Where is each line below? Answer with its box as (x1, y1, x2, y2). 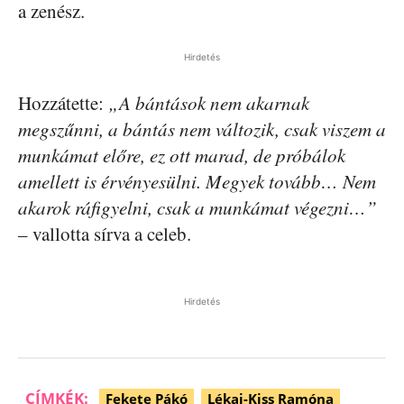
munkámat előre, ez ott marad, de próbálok (18, 142, 345, 168)
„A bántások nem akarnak (108, 89, 309, 115)
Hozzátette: (18, 89, 108, 115)
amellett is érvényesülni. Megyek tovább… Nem (18, 168, 376, 194)
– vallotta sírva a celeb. (18, 220, 191, 246)
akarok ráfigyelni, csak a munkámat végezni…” (18, 194, 377, 220)
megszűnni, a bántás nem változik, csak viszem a (18, 115, 386, 142)
